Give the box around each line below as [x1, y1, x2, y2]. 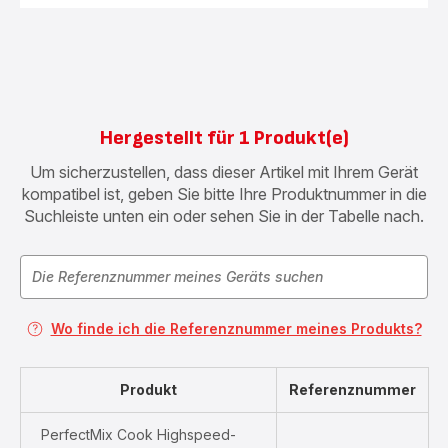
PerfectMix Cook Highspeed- [41, 426, 236, 443]
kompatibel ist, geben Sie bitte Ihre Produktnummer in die [21, 184, 427, 204]
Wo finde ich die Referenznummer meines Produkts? [50, 320, 422, 337]
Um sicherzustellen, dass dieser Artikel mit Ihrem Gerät [30, 162, 418, 182]
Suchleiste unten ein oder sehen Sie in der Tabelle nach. [24, 206, 424, 226]
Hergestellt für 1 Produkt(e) [99, 126, 349, 150]
